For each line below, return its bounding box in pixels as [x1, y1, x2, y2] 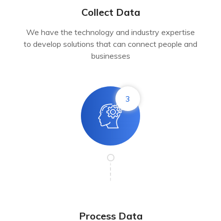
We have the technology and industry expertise [26, 27, 195, 37]
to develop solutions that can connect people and [24, 38, 197, 49]
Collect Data [81, 5, 140, 18]
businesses [91, 50, 130, 61]
